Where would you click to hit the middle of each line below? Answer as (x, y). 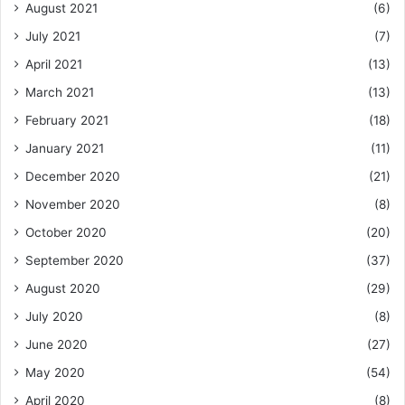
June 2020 (57, 344)
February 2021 (67, 120)
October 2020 (66, 232)
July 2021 (53, 36)
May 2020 (55, 372)
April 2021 (54, 64)
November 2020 (73, 204)
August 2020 (63, 288)
